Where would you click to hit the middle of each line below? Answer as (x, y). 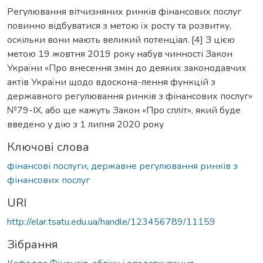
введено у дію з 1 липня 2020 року (85, 124)
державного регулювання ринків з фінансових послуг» (130, 96)
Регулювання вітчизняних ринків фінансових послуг (124, 11)
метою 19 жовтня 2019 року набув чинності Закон (120, 54)
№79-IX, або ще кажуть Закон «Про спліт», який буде (124, 110)
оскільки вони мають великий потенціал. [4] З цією (121, 40)
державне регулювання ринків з (164, 166)
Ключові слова (48, 147)
